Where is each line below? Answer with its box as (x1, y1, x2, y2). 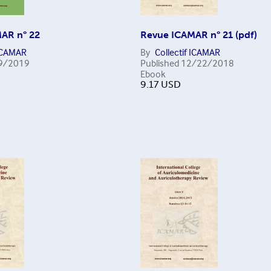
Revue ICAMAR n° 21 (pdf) (140, 29, 257, 41)
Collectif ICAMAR (154, 46, 220, 59)
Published (140, 57, 179, 70)
